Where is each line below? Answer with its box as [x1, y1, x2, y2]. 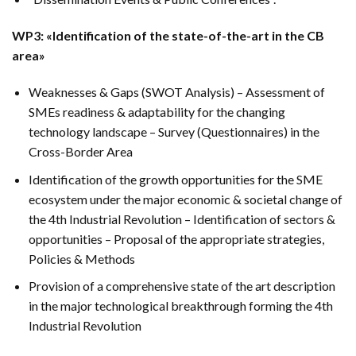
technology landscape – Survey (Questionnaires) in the [28, 123, 319, 139]
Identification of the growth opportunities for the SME [28, 171, 323, 187]
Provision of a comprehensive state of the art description [28, 278, 335, 294]
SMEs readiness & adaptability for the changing [28, 103, 285, 119]
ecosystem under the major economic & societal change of [28, 191, 342, 207]
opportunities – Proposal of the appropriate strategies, [28, 230, 324, 246]
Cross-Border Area [28, 143, 133, 159]
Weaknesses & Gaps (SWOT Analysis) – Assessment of [28, 83, 325, 99]
